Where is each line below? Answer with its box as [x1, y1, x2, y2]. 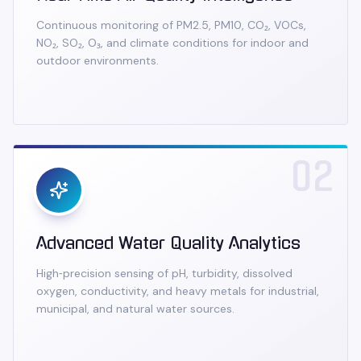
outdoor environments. [36, 53, 159, 68]
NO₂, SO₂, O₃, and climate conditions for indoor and [36, 35, 309, 50]
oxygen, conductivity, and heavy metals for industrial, [36, 284, 319, 298]
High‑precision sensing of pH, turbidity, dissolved [36, 266, 293, 280]
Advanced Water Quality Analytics [36, 235, 301, 251]
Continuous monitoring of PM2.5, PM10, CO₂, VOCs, [36, 18, 306, 32]
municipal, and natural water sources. [36, 301, 234, 316]
